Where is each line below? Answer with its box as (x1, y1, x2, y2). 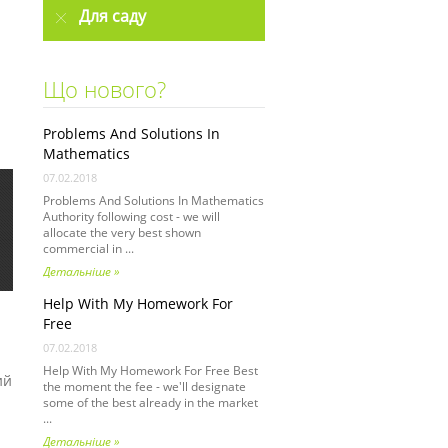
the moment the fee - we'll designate (43, 378, 246, 395)
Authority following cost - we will (43, 208, 220, 225)
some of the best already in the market (43, 394, 258, 411)
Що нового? (43, 74, 166, 104)
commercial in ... (43, 240, 134, 257)
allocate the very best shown (43, 224, 201, 241)
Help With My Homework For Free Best (43, 362, 258, 379)
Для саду (79, 5, 146, 27)
